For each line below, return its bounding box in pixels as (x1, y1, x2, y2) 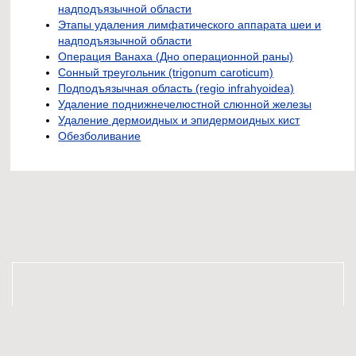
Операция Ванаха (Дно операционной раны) (58, 49, 294, 63)
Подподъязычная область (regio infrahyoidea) (58, 81, 295, 95)
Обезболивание (58, 129, 141, 142)
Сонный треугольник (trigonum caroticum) (58, 65, 274, 79)
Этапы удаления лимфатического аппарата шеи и (58, 17, 322, 31)
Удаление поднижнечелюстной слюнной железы (58, 97, 312, 110)
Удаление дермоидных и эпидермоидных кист (58, 113, 300, 126)
